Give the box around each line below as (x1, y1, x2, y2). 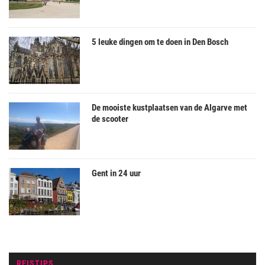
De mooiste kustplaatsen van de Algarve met (92, 102, 247, 114)
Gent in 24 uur (92, 168, 141, 179)
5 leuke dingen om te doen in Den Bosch (92, 37, 228, 48)
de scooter (92, 114, 128, 125)
